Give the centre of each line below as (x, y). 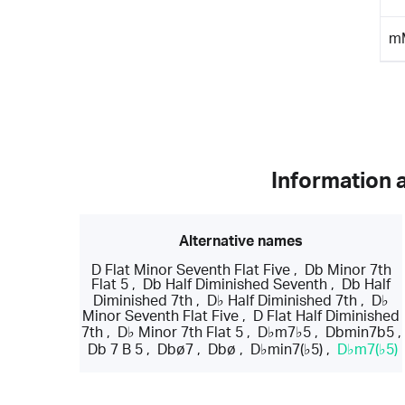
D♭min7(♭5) (287, 349)
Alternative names (241, 241)
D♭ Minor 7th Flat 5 (180, 332)
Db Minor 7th (348, 270)
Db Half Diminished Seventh (235, 284)
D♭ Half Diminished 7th (283, 301)
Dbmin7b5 (359, 332)
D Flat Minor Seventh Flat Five (190, 270)
